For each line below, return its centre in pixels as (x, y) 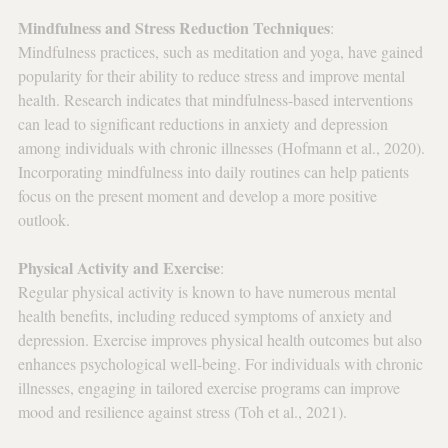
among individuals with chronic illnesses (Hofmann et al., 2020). (223, 147)
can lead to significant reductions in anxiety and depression (205, 123)
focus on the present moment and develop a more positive (199, 195)
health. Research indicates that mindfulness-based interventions (217, 99)
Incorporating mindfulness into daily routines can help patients (215, 171)
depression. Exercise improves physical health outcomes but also (222, 339)
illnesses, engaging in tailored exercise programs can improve (211, 387)
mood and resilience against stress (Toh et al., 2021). (182, 411)
